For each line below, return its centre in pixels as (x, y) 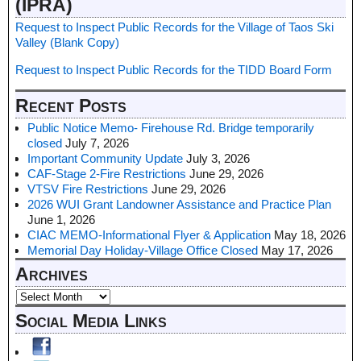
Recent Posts (71, 106)
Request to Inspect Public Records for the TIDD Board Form (175, 69)
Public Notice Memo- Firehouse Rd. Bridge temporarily (171, 128)
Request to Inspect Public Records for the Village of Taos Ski (174, 27)
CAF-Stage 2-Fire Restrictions (107, 174)
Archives (52, 275)
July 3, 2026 (218, 159)
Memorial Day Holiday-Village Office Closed (143, 251)
